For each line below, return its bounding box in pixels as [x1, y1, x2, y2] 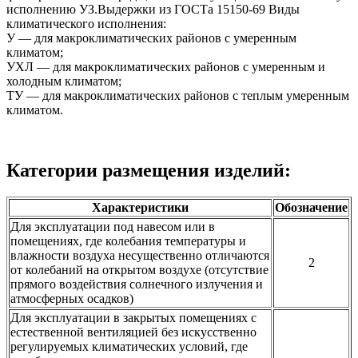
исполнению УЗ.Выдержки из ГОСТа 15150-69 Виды [6, 2, 300, 17]
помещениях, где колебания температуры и [10, 233, 246, 248]
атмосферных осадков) [10, 291, 133, 305]
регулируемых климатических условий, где [10, 339, 248, 353]
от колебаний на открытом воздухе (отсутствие [10, 262, 268, 276]
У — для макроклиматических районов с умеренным [6, 31, 296, 46]
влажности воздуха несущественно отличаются [10, 248, 269, 262]
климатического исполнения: [6, 17, 166, 31]
